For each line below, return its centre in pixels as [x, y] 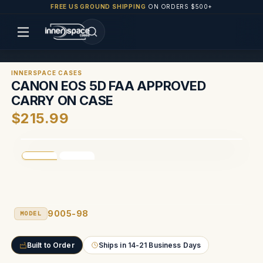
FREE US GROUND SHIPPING [98, 6]
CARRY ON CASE [63, 100]
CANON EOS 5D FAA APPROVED [109, 86]
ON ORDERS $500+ [179, 6]
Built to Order [51, 245]
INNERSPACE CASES [47, 73]
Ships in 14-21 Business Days [150, 245]
